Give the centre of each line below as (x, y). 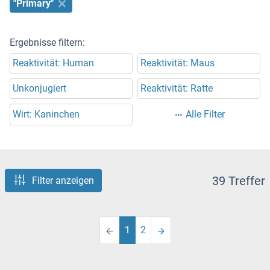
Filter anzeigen (63, 181)
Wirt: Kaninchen (46, 115)
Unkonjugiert (39, 89)
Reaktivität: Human (53, 63)
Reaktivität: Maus (177, 63)
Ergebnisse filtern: (47, 43)
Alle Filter (205, 115)
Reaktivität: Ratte (177, 89)
